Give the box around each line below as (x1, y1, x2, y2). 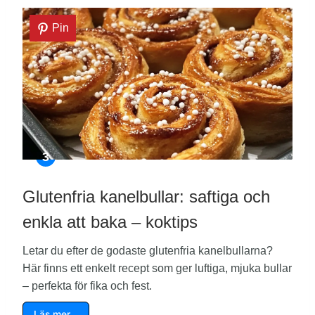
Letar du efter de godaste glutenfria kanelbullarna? (22, 245, 273, 257)
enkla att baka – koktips (22, 212, 198, 232)
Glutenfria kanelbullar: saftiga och (22, 187, 270, 207)
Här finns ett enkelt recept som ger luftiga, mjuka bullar (22, 262, 292, 275)
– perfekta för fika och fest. (22, 280, 152, 292)
